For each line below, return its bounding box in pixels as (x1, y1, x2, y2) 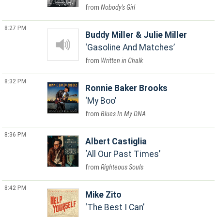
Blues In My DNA (101, 110, 146, 118)
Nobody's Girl (101, 3, 136, 12)
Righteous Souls (101, 163, 144, 171)
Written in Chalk (101, 57, 143, 65)
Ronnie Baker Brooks (85, 83, 168, 93)
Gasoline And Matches (87, 43, 174, 52)
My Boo (87, 96, 115, 106)
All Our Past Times (87, 149, 159, 159)
